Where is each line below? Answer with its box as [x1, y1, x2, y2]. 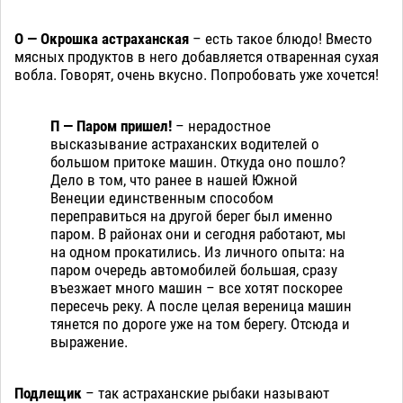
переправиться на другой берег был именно [50, 207, 333, 226]
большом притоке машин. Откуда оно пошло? [50, 153, 345, 172]
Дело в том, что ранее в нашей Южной [50, 171, 298, 190]
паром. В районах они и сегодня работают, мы [50, 225, 346, 244]
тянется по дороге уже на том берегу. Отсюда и [50, 315, 350, 334]
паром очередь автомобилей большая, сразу [50, 261, 337, 280]
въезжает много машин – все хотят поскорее [50, 279, 343, 298]
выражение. [50, 333, 128, 352]
